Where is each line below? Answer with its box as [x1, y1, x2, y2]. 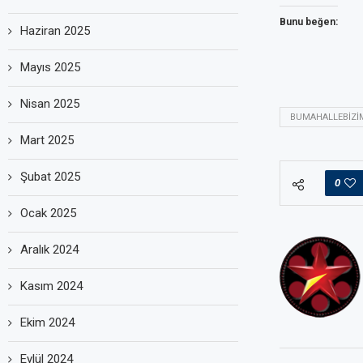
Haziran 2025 [20, 23, 90, 38]
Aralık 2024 [20, 241, 79, 257]
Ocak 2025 [20, 205, 76, 220]
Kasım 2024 [20, 278, 83, 293]
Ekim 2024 [20, 314, 75, 330]
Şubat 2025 [20, 169, 80, 184]
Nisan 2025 [20, 96, 79, 111]
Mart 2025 [20, 132, 74, 147]
